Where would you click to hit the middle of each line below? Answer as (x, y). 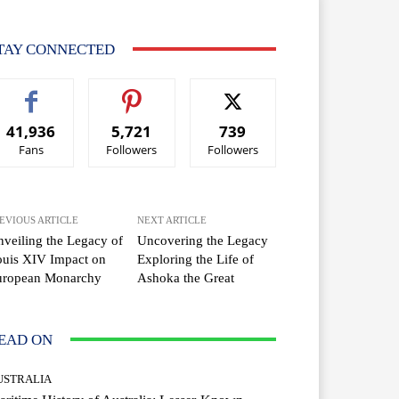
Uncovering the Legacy (203, 240)
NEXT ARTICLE (172, 220)
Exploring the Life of (196, 259)
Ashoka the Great (186, 277)
